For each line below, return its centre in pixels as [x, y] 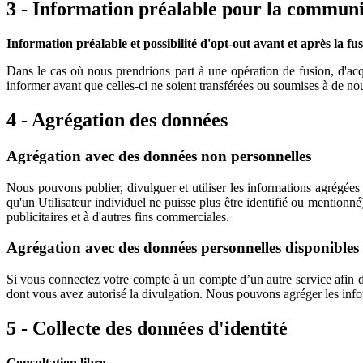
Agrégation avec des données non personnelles [159, 156]
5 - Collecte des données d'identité [147, 329]
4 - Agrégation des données [117, 120]
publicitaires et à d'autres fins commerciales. [118, 216]
